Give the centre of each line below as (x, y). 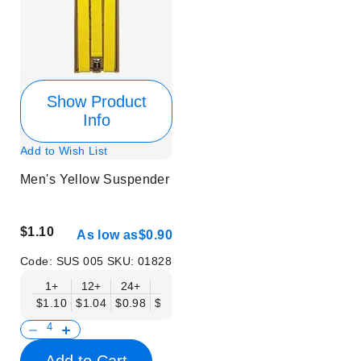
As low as (108, 235)
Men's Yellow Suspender (95, 179)
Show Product (96, 101)
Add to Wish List (64, 150)
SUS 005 (81, 261)
